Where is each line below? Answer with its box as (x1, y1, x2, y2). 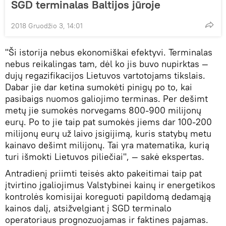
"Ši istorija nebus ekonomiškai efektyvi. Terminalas (5, 46, 212, 59)
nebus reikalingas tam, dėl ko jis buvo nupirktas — (5, 58, 208, 70)
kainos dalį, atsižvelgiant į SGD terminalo (5, 202, 172, 214)
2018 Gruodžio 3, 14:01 (11, 21, 83, 31)
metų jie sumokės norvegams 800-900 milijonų (5, 104, 201, 117)
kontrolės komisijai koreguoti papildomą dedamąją (5, 191, 211, 203)
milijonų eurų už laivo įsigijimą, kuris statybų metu (5, 128, 211, 140)
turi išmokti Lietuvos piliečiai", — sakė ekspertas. (5, 151, 204, 163)
